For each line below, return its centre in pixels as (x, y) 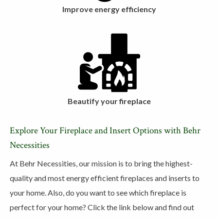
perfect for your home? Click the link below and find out (102, 207)
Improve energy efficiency (109, 9)
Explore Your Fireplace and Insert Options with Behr (105, 131)
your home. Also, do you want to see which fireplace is (98, 193)
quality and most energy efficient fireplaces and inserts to (105, 178)
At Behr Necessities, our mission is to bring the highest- (101, 163)
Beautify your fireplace (109, 101)
